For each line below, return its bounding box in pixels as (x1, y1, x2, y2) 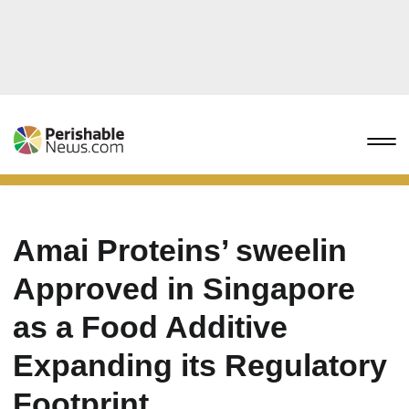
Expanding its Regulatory (13, 348, 387, 383)
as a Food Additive (13, 309, 288, 344)
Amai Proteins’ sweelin (13, 233, 347, 267)
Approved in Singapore (13, 271, 355, 306)
